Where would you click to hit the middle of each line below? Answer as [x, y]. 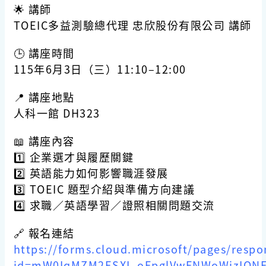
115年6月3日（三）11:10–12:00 [100, 69]
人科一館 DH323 [57, 113]
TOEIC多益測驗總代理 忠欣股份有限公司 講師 [132, 25]
